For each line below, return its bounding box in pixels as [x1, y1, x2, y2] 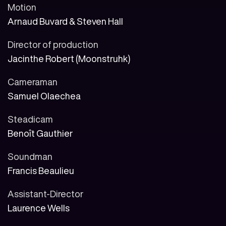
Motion [8, 3, 36, 12]
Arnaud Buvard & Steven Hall [8, 17, 123, 26]
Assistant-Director [8, 189, 83, 199]
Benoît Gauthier [8, 129, 73, 138]
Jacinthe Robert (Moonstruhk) [8, 54, 130, 64]
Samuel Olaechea [8, 91, 81, 101]
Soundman [8, 152, 52, 161]
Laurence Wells [8, 203, 70, 213]
